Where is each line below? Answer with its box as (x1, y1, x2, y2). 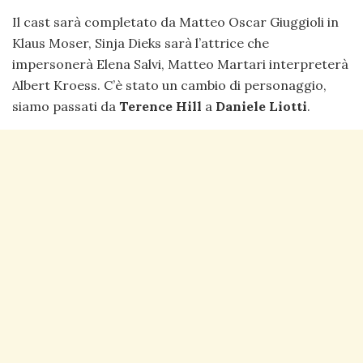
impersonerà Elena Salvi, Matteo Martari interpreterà (12, 55, 348, 72)
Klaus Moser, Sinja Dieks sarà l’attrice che (12, 34, 269, 51)
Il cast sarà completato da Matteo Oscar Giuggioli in (12, 13, 339, 30)
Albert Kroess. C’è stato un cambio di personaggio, (12, 76, 327, 93)
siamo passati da (12, 97, 119, 114)
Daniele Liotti (216, 97, 307, 114)
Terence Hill (119, 97, 202, 114)
